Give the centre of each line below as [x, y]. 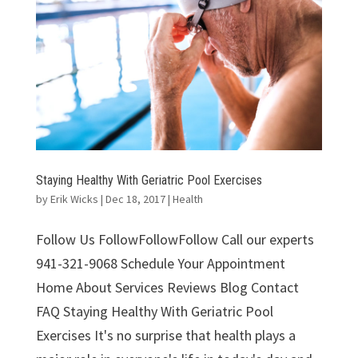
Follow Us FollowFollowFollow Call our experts [175, 239]
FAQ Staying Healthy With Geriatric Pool [154, 311]
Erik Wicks [74, 199]
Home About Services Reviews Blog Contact [167, 287]
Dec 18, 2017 [135, 199]
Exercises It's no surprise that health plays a [165, 335]
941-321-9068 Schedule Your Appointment [160, 263]
